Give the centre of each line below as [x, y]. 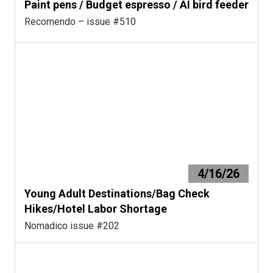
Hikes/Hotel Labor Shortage [96, 208]
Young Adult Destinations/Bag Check [117, 193]
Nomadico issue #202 [72, 225]
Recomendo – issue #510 [80, 21]
